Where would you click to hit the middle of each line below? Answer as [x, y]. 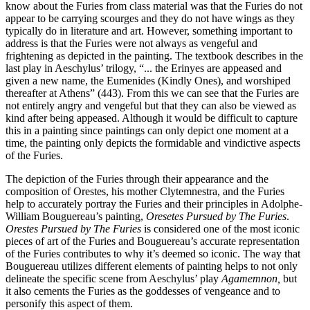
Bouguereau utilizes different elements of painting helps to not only [152, 266]
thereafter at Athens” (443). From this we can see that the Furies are [152, 93]
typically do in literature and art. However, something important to [149, 31]
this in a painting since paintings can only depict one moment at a [147, 131]
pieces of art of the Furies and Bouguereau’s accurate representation [153, 241]
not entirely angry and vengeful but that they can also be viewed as [151, 106]
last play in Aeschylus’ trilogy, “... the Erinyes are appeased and [144, 69]
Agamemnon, [251, 279]
